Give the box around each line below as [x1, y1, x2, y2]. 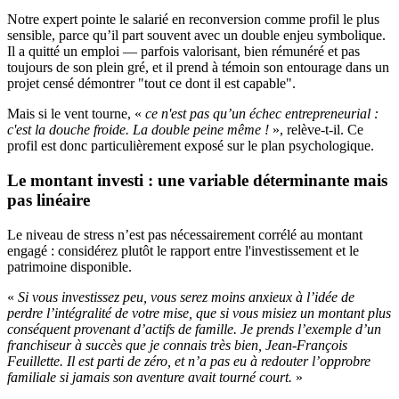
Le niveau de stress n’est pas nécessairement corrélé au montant [7, 226, 362, 242]
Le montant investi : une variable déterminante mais [7, 171, 387, 191]
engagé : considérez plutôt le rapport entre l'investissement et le [7, 242, 359, 258]
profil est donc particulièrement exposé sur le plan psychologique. [7, 138, 374, 154]
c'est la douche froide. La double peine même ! [7, 122, 269, 138]
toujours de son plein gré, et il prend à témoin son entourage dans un [7, 60, 389, 76]
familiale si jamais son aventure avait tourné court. [7, 369, 296, 385]
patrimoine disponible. [7, 258, 132, 274]
